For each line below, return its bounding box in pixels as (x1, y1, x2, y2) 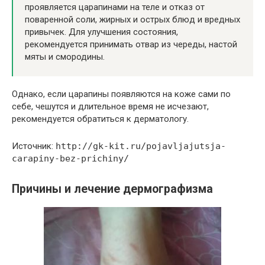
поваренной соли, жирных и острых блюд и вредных (25, 14, 240, 25)
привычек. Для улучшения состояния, (25, 27, 178, 38)
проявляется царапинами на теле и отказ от (25, 2, 205, 13)
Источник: (12, 141, 56, 152)
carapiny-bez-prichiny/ (12, 153, 129, 164)
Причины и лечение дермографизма (12, 182, 213, 196)
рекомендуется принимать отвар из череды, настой (25, 39, 237, 50)
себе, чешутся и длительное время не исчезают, (12, 101, 209, 112)
